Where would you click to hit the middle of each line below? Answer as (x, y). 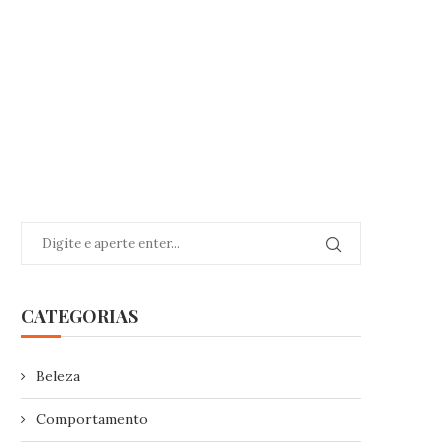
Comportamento (92, 419)
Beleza (58, 376)
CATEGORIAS (79, 316)
